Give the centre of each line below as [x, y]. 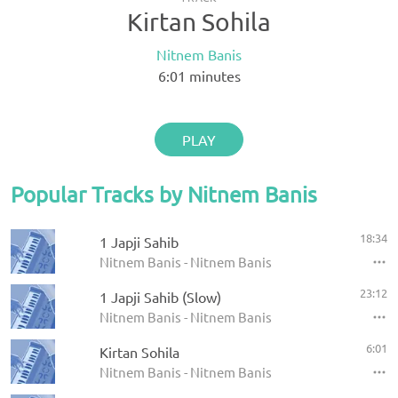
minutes [213, 76]
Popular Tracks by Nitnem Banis [164, 194]
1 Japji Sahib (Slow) [160, 297]
